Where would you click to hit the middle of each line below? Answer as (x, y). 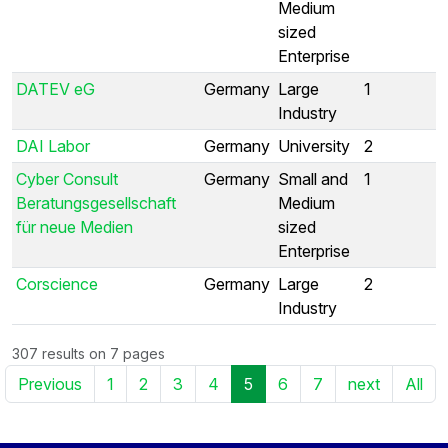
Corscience (57, 283)
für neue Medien (74, 226)
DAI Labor (53, 145)
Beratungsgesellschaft (96, 202)
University (314, 145)
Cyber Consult (67, 178)
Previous (50, 383)
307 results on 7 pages (88, 353)
